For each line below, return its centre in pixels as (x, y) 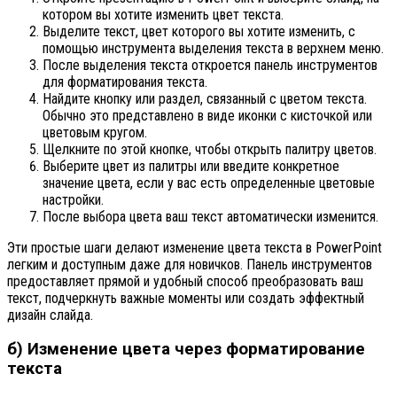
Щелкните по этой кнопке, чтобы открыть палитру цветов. (210, 149)
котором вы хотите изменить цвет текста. (163, 14)
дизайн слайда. (50, 315)
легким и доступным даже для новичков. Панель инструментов (190, 264)
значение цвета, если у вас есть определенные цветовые (209, 183)
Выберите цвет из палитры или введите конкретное (191, 166)
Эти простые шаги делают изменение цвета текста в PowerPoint (195, 247)
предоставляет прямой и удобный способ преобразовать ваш (185, 281)
